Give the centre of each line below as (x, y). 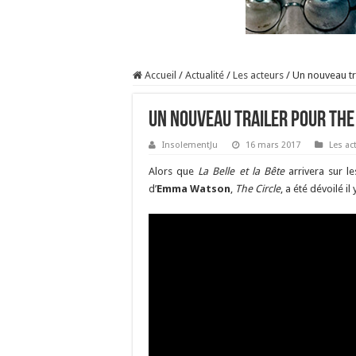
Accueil (159, 75)
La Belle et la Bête (239, 171)
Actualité (205, 75)
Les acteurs (258, 75)
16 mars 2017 (273, 145)
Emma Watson (193, 189)
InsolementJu (190, 145)
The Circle (258, 189)
